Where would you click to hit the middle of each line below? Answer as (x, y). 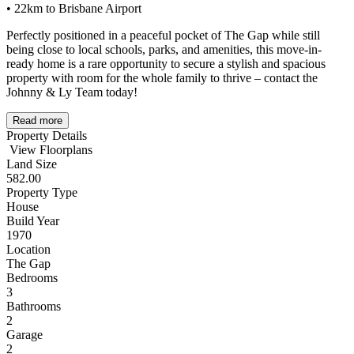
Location (28, 250)
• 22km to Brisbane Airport (74, 9)
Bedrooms (32, 278)
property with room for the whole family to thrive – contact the (162, 78)
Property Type (42, 193)
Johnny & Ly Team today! (72, 92)
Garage (24, 335)
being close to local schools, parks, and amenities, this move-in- (164, 50)
